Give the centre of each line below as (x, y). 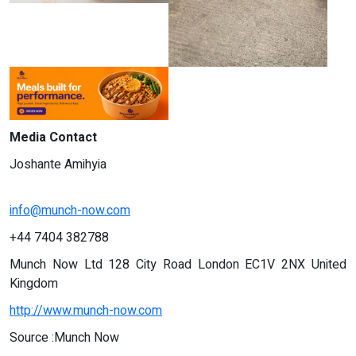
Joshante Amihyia (58, 165)
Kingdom (34, 284)
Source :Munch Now (64, 338)
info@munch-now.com (70, 211)
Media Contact (53, 138)
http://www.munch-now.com (86, 311)
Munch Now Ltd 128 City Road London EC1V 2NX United (178, 265)
